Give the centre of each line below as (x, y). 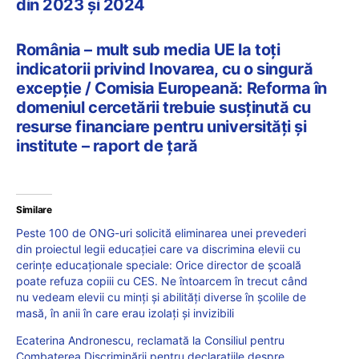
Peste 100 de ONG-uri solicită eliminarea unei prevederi (161, 233)
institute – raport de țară (107, 146)
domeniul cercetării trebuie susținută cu (163, 108)
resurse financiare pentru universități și (161, 127)
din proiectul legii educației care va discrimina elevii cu (158, 249)
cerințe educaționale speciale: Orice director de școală (159, 265)
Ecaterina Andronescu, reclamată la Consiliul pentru (150, 341)
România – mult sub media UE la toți (148, 50)
